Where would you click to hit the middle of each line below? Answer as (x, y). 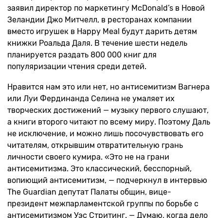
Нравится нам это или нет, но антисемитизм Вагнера (109, 87)
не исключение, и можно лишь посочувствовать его (105, 134)
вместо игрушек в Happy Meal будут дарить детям (102, 31)
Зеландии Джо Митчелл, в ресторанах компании (100, 20)
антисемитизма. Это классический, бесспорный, (100, 169)
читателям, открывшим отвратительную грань (95, 145)
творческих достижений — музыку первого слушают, (108, 110)
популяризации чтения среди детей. (77, 66)
